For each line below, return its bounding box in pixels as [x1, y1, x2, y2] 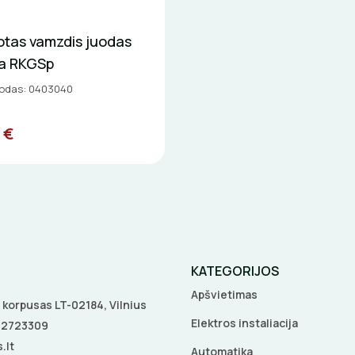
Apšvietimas [191, 287, 258, 303]
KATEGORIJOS [191, 262, 279, 281]
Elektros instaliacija [191, 315, 298, 331]
